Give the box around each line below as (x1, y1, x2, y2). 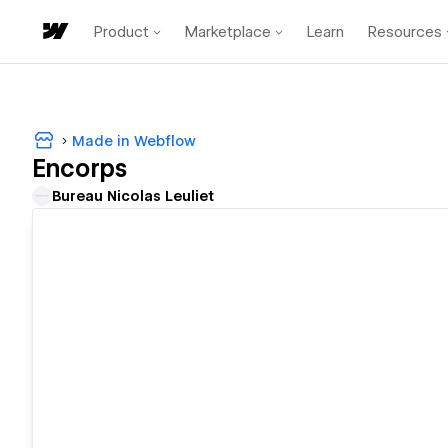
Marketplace (185, 22, 271, 41)
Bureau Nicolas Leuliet (52, 188, 214, 205)
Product (94, 22, 149, 41)
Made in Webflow (72, 132, 196, 149)
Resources (368, 22, 442, 41)
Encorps (32, 154, 127, 184)
